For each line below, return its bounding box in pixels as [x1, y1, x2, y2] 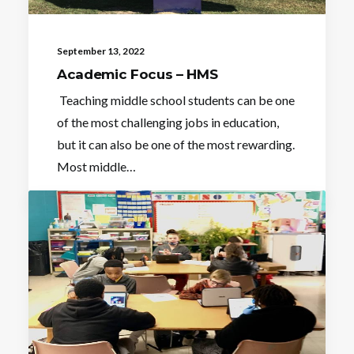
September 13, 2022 [57, 44, 145, 57]
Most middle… [57, 158, 136, 174]
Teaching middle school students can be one [57, 92, 295, 107]
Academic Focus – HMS [57, 66, 218, 82]
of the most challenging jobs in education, [57, 114, 279, 130]
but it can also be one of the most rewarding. [57, 136, 295, 152]
